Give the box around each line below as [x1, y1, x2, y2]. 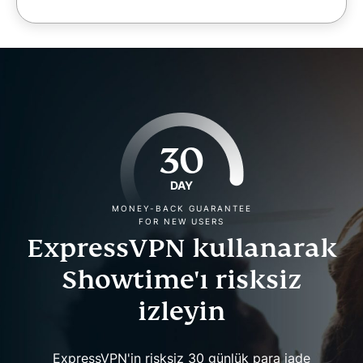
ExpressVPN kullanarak [26, 231, 337, 264]
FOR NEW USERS [139, 216, 224, 226]
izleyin [138, 294, 225, 327]
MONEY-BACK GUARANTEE [111, 203, 252, 213]
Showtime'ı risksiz [62, 263, 301, 296]
